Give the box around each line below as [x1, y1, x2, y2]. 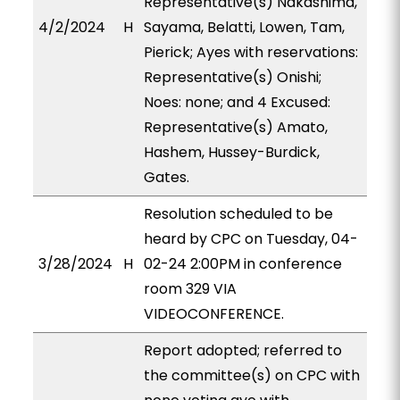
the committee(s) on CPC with [143, 365, 360, 386]
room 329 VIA [143, 279, 237, 299]
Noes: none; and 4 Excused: [143, 92, 330, 112]
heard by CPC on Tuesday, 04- [143, 229, 358, 249]
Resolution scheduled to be [143, 204, 333, 224]
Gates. [143, 167, 189, 187]
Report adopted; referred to [143, 340, 342, 361]
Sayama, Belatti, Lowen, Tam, [143, 17, 345, 37]
